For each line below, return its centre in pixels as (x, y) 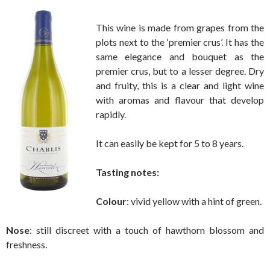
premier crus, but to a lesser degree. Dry (180, 71)
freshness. (27, 244)
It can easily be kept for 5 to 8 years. (170, 143)
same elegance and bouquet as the (180, 56)
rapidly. (111, 114)
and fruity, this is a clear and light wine (180, 85)
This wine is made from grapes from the (180, 27)
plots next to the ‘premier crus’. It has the (180, 42)
